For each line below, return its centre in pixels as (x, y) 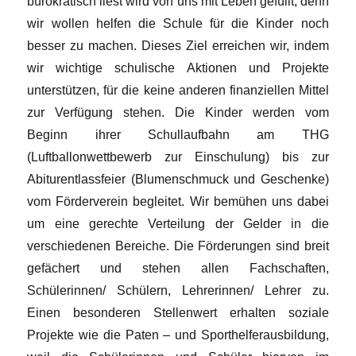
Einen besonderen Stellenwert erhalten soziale (178, 313)
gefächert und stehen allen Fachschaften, (178, 268)
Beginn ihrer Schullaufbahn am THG (178, 135)
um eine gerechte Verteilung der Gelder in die (178, 224)
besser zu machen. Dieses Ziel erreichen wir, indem (178, 46)
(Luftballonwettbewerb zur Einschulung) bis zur (178, 157)
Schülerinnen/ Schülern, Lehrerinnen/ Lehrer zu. (178, 290)
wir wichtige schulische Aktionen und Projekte (178, 68)
